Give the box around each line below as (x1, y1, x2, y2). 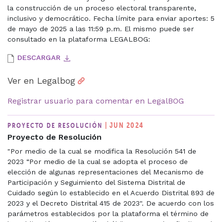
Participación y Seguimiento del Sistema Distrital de (7, 178, 185, 186)
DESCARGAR (17, 53, 60, 61)
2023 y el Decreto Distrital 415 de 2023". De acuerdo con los (7, 199, 214, 207)
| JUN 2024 (105, 120, 144, 130)
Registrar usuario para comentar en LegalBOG (7, 96, 184, 106)
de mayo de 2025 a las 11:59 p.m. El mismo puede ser (7, 24, 194, 33)
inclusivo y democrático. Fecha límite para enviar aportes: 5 (7, 14, 215, 22)
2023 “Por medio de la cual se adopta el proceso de (7, 157, 188, 166)
